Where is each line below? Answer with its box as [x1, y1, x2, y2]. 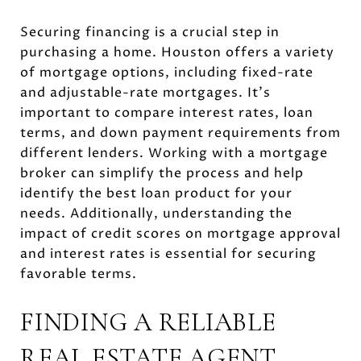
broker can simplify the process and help [20, 164, 304, 182]
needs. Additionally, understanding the [20, 204, 293, 222]
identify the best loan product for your [20, 184, 293, 202]
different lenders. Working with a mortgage [20, 143, 328, 162]
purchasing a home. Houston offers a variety [20, 43, 334, 61]
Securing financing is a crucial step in [20, 23, 280, 41]
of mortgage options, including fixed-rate [20, 63, 313, 81]
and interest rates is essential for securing [20, 244, 317, 263]
